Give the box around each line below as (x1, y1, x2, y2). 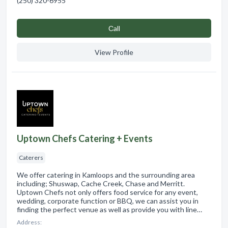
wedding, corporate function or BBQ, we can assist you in (17, 196, 198, 205)
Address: (17, 218, 42, 226)
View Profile (95, 47, 133, 56)
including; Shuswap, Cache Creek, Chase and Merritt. (17, 179, 185, 188)
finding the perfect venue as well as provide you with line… (17, 205, 202, 214)
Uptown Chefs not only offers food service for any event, (17, 187, 198, 196)
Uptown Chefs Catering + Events (17, 132, 153, 144)
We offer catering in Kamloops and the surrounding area (17, 170, 195, 179)
